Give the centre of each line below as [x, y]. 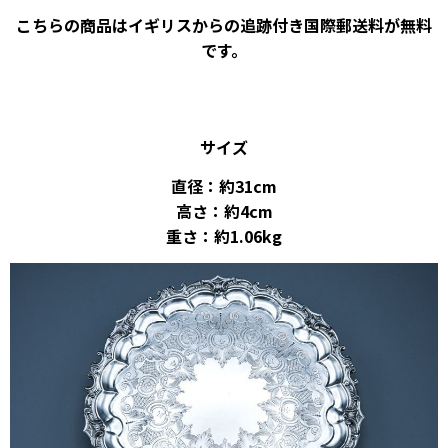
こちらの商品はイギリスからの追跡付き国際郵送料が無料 [224, 24]
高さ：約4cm [224, 210]
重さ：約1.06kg [224, 235]
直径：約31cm [224, 185]
